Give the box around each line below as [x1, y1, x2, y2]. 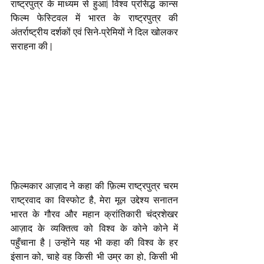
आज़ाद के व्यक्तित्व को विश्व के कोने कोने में [11, 221, 178, 234]
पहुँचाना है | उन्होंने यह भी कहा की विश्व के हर [11, 235, 178, 248]
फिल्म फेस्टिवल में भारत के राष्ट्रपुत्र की [11, 11, 178, 24]
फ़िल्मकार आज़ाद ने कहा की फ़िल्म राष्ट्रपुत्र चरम [11, 179, 178, 192]
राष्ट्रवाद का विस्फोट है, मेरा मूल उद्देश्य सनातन [11, 193, 178, 206]
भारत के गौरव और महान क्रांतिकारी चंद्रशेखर [11, 207, 178, 220]
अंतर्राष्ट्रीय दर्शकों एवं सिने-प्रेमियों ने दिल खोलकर [11, 25, 178, 38]
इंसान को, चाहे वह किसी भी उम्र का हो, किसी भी [11, 249, 178, 262]
